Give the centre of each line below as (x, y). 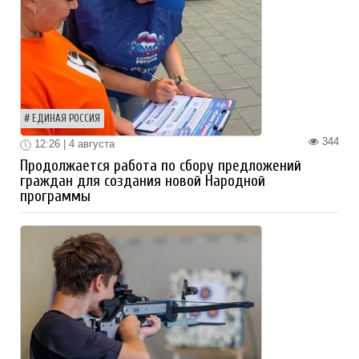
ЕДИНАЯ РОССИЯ (66, 119)
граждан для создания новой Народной (143, 181)
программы (55, 196)
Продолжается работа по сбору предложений (161, 165)
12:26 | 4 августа (73, 144)
